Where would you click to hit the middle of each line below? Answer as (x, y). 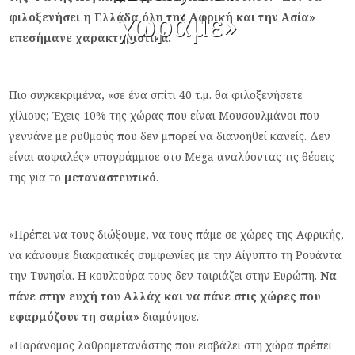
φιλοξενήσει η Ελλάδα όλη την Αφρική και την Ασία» (162, 17)
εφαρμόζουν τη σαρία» (74, 316)
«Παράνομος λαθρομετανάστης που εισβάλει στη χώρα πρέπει (171, 345)
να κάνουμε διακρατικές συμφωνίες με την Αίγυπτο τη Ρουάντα (176, 254)
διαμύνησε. (170, 316)
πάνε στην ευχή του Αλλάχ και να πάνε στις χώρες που (165, 296)
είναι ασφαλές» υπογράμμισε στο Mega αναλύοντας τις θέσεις (172, 156)
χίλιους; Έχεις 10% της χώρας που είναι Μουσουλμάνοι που (164, 115)
